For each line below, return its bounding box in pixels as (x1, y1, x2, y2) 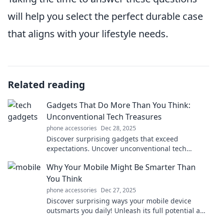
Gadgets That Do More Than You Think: (46, 100, 190, 110)
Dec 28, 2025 (101, 124, 136, 132)
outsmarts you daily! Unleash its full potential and (46, 206, 209, 215)
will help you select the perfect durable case (8, 10, 203, 23)
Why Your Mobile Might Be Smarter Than (46, 162, 196, 172)
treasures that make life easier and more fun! (46, 154, 194, 163)
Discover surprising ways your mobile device (46, 196, 191, 205)
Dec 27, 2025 (101, 186, 136, 194)
